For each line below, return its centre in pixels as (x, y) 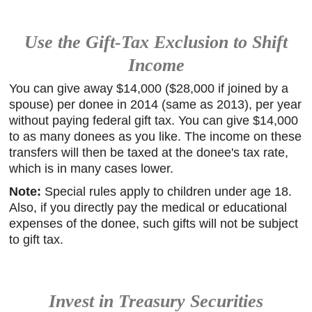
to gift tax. (37, 240)
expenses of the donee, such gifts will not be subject (154, 224)
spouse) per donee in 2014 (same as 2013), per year (156, 104)
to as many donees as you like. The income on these (156, 136)
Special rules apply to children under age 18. (167, 192)
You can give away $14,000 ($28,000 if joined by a (149, 88)
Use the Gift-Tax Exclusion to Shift (156, 42)
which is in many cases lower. (92, 169)
